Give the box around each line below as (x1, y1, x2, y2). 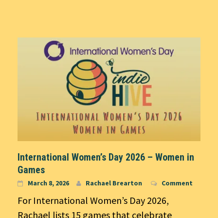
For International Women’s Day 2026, (18, 194, 169, 207)
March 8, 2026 (28, 179, 69, 188)
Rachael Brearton (86, 179, 142, 188)
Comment (162, 179, 193, 188)
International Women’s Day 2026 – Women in (18, 151, 194, 163)
